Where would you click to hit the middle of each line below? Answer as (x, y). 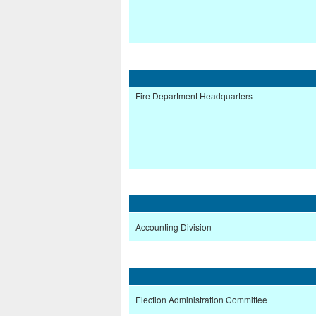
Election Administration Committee (201, 300)
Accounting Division (174, 227)
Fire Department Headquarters (194, 96)
